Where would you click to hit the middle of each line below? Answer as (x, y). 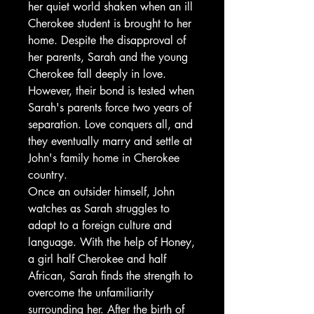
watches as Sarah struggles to (99, 209)
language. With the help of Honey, (111, 242)
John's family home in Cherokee (104, 158)
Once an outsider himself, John (101, 192)
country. (48, 175)
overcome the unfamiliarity (91, 293)
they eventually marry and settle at (110, 141)
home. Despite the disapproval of (107, 40)
